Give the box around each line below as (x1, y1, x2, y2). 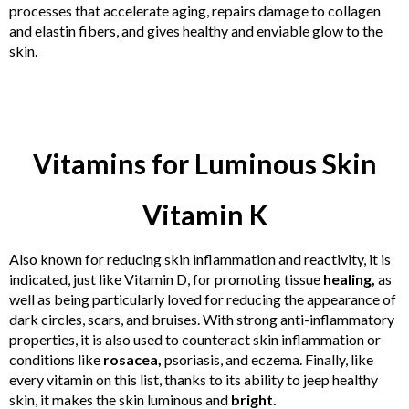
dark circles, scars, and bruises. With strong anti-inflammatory (9, 310, 394, 328)
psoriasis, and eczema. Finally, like (162, 351, 373, 368)
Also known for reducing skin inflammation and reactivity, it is (9, 250, 391, 267)
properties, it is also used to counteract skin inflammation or (9, 330, 381, 348)
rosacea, (103, 351, 162, 368)
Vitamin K (142, 198, 267, 231)
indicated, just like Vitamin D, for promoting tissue (9, 270, 323, 288)
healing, (323, 270, 375, 288)
